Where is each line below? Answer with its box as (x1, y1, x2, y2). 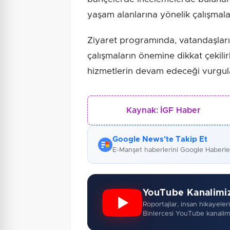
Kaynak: (126, 106, 159, 115)
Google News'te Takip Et (112, 136, 207, 144)
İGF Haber (160, 106, 201, 115)
